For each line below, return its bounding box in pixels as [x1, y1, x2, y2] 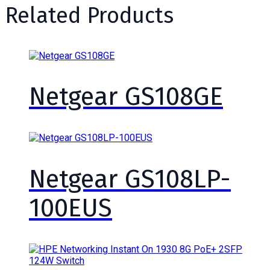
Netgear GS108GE [29, 81, 223, 112]
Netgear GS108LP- [29, 164, 231, 195]
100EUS [29, 193, 112, 224]
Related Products [5, 2, 174, 29]
